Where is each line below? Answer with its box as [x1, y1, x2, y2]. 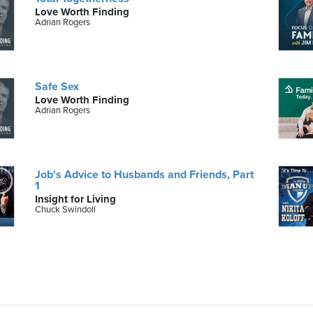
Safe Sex [35, 79, 80, 94]
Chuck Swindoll [35, 204, 96, 215]
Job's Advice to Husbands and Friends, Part [35, 168, 254, 182]
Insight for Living [35, 193, 117, 205]
